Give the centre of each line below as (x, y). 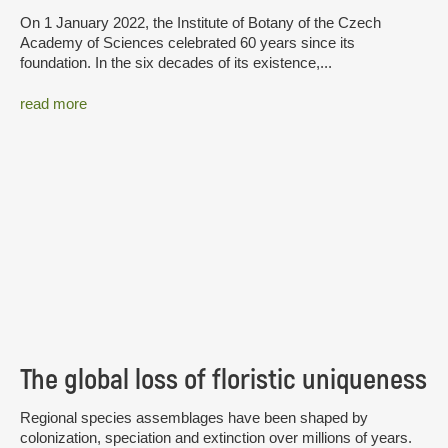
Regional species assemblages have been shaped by (194, 417)
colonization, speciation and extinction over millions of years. (216, 437)
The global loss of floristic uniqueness (223, 379)
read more (53, 104)
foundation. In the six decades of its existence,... (176, 62)
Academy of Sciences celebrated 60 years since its (187, 42)
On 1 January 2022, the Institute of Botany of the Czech (200, 22)
